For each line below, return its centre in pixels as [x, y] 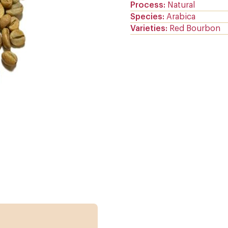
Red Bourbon [195, 28]
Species [146, 17]
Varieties [148, 28]
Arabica [181, 17]
